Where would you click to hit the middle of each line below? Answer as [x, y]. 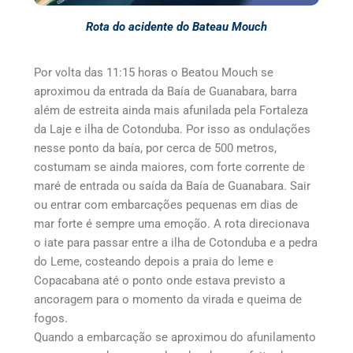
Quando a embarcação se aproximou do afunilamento [175, 337]
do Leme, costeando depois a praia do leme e [153, 261]
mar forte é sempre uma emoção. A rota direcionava [171, 223]
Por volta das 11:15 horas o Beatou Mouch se [153, 72]
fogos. [50, 318]
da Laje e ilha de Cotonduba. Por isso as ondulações [172, 129]
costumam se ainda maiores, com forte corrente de [169, 167]
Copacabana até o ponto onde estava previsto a [159, 280]
